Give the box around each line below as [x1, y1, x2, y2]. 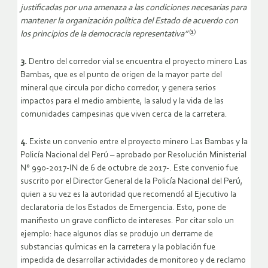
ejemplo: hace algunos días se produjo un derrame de [20, 229, 213, 239]
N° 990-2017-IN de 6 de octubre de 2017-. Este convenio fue [20, 163, 238, 173]
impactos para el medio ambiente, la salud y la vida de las [20, 96, 224, 106]
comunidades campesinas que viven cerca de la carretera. [20, 109, 227, 119]
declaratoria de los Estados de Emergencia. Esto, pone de [20, 203, 226, 212]
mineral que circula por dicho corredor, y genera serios [20, 83, 216, 93]
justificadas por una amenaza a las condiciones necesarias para [20, 3, 246, 13]
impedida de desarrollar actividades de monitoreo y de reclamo [20, 255, 246, 265]
